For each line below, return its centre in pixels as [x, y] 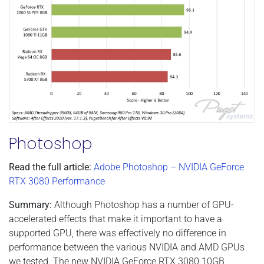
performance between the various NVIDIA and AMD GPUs [127, 247]
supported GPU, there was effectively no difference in [118, 233]
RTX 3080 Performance [57, 181]
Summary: [30, 204]
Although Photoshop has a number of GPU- [143, 204]
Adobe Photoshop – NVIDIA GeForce [169, 167]
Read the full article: [50, 167]
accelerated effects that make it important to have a [115, 219]
